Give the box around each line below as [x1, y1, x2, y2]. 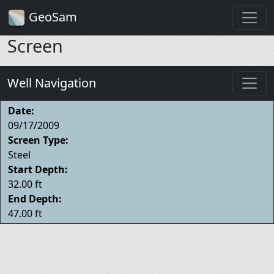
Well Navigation [7, 74, 96, 91]
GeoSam [26, 9, 77, 25]
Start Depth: [8, 162, 68, 176]
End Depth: [8, 191, 62, 206]
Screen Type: [8, 133, 68, 147]
